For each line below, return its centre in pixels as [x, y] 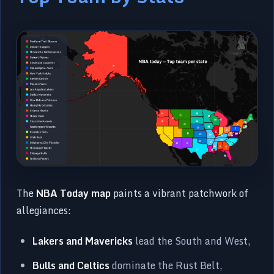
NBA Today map [74, 193]
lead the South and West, [192, 241]
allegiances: [44, 210]
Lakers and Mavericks [83, 241]
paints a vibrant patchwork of [180, 193]
